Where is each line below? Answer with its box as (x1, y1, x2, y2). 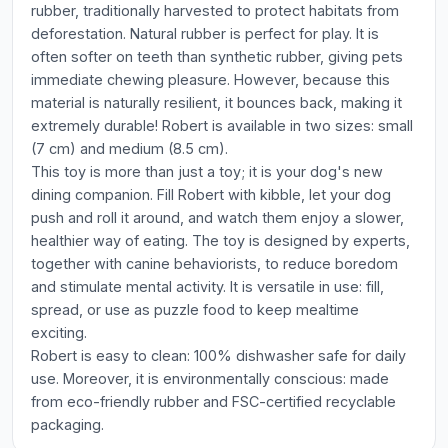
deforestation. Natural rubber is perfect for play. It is (31, 25, 379, 42)
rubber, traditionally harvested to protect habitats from (31, 2, 399, 19)
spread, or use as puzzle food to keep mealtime (31, 301, 359, 318)
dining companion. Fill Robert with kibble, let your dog (31, 186, 391, 203)
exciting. (31, 324, 87, 341)
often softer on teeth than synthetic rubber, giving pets (31, 48, 403, 65)
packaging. (31, 416, 104, 433)
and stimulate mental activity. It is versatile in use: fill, (31, 278, 384, 295)
